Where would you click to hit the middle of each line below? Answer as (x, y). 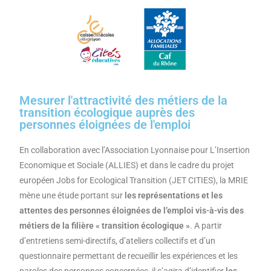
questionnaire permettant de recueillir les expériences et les (129, 256)
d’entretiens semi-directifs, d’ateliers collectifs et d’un (118, 241)
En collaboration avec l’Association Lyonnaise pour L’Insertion (135, 150)
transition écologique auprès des (107, 113)
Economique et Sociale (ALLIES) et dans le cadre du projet (127, 165)
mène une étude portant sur (72, 196)
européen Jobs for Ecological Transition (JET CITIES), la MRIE (134, 181)
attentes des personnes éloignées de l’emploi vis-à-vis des (132, 211)
